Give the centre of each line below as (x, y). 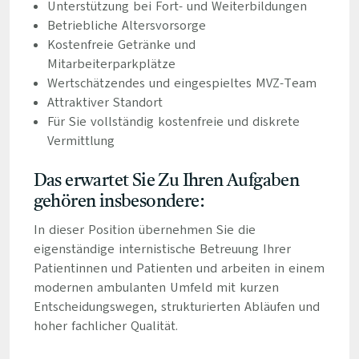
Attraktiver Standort (105, 103)
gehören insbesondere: (119, 202)
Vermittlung (81, 141)
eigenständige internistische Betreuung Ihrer (162, 249)
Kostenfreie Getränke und (121, 45)
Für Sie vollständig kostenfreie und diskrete (173, 122)
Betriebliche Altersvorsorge (126, 26)
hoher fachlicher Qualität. (105, 326)
